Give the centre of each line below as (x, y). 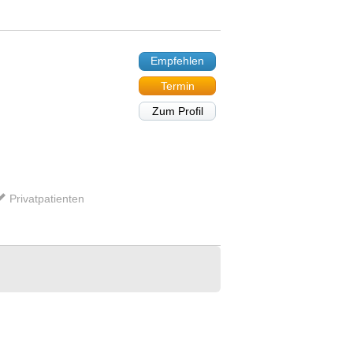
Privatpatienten (47, 198)
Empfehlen (177, 61)
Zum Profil (177, 111)
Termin (177, 86)
